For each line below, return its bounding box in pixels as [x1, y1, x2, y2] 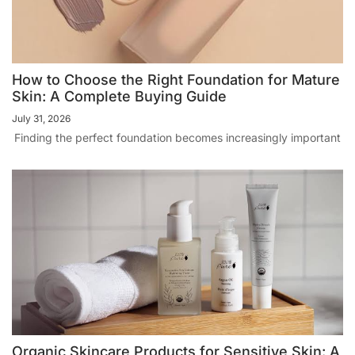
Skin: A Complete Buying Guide [12, 88, 227, 105]
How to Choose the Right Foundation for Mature [12, 71, 340, 89]
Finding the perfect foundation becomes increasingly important [14, 131, 341, 145]
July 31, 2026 [12, 113, 71, 125]
